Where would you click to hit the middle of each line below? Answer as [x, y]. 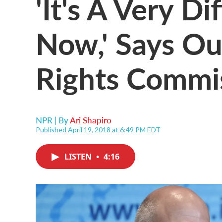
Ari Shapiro [91, 120]
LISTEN [79, 157]
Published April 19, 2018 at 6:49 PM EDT [98, 130]
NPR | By [53, 120]
